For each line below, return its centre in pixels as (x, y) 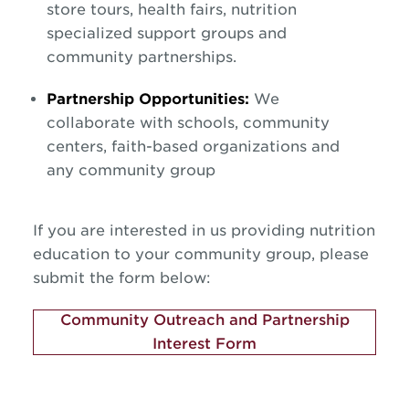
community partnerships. (142, 57)
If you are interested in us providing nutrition (204, 230)
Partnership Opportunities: (148, 99)
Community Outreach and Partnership (204, 320)
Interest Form (204, 343)
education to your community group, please (200, 254)
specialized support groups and (167, 33)
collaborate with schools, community (189, 122)
